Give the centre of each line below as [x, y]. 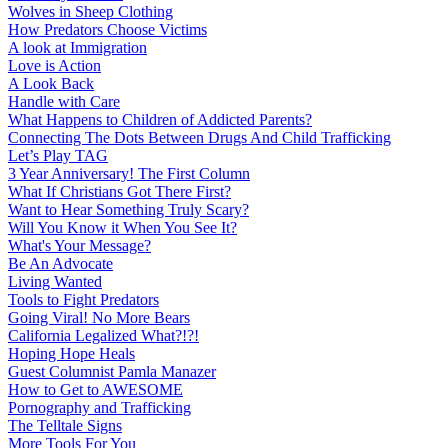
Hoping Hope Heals [71, 354]
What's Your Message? [79, 246]
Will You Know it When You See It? [122, 228]
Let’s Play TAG [58, 156]
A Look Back [51, 84]
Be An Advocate [60, 264]
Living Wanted [55, 282]
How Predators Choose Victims [107, 30]
